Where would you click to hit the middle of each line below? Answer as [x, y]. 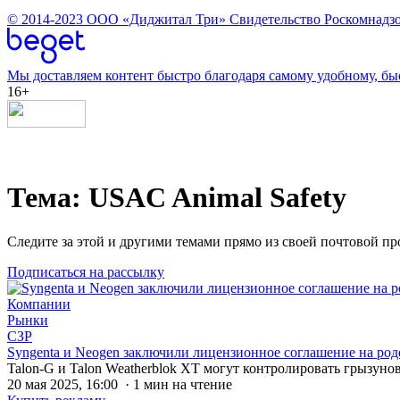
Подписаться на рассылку [86, 271]
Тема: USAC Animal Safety [177, 198]
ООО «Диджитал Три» [156, 19]
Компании [39, 304]
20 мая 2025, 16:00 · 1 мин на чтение [120, 384]
